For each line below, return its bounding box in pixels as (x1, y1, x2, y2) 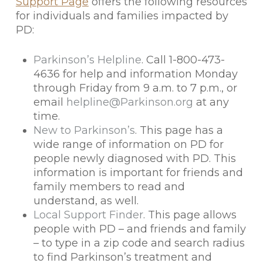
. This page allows (143, 208, 237, 221)
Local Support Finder (33, 208, 143, 221)
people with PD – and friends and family (33, 222, 246, 235)
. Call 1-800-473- (141, 53, 225, 66)
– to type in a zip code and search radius (33, 237, 245, 249)
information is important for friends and (33, 166, 243, 179)
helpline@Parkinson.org (66, 96, 193, 109)
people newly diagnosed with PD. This (33, 152, 236, 165)
